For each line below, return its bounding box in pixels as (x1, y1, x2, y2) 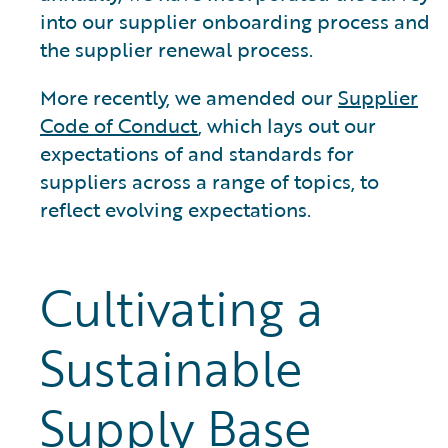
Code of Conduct (40, 110, 198, 140)
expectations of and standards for (40, 138, 354, 168)
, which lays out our (198, 110, 376, 140)
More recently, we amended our (40, 82, 338, 112)
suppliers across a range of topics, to (40, 166, 379, 196)
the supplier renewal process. (40, 34, 313, 64)
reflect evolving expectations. (40, 194, 311, 224)
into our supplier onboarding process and (40, 6, 430, 36)
